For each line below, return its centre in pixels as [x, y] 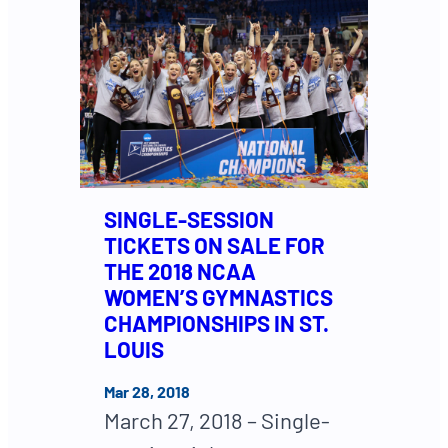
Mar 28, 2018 [147, 392]
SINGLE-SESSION [189, 219]
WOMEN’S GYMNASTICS [218, 297]
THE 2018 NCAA [180, 271]
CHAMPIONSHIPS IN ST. [216, 323]
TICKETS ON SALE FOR [214, 245]
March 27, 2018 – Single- [217, 420]
